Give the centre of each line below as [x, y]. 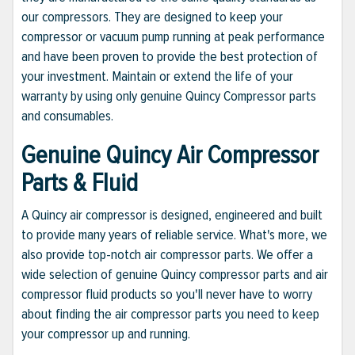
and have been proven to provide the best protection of [170, 57]
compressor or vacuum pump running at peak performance [173, 37]
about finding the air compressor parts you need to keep [170, 314]
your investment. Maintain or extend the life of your [157, 76]
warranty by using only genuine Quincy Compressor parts [169, 96]
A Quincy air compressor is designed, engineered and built [172, 215]
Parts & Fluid [80, 184]
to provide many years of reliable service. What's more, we [174, 235]
